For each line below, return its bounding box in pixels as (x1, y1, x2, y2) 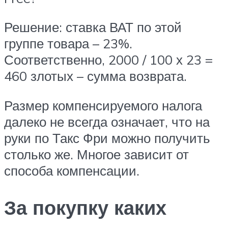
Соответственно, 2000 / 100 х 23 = (4, 51, 213, 68)
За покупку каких (4, 194, 166, 220)
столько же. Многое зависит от (4, 146, 189, 162)
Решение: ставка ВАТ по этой (4, 19, 182, 36)
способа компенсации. (4, 162, 139, 179)
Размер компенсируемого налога (4, 97, 202, 113)
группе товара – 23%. (4, 35, 132, 52)
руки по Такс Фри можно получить (4, 129, 210, 146)
